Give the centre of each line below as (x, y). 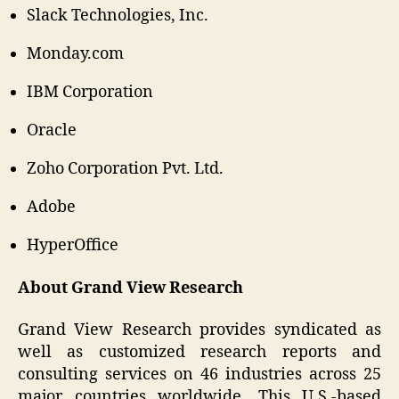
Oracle (52, 131)
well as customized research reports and (199, 353)
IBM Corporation (90, 93)
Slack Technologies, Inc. (118, 16)
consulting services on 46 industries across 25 (199, 375)
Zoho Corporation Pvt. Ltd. (125, 169)
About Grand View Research (130, 288)
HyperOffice (73, 246)
